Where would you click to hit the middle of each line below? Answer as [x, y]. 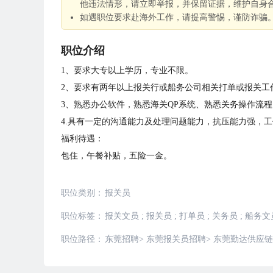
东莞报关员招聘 [176, 239]
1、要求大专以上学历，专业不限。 [127, 70]
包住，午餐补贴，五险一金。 [116, 156]
